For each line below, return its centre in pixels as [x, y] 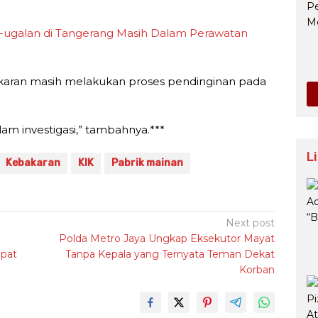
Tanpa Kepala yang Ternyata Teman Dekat [170, 254]
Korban [257, 269]
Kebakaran [33, 163]
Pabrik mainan [147, 163]
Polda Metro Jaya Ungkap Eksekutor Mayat [167, 238]
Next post [251, 223]
